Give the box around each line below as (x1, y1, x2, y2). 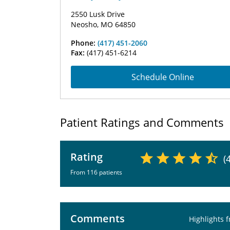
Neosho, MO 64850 (71, 20, 136, 29)
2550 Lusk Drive (71, 9, 125, 19)
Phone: (71, 38, 98, 48)
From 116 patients (70, 168, 122, 177)
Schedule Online (131, 71, 194, 83)
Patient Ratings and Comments (60, 114, 224, 130)
